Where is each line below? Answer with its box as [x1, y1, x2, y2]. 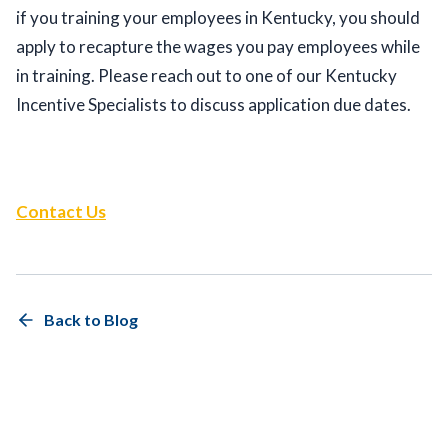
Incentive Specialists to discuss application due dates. [16, 94, 417, 116]
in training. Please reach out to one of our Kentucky [16, 65, 397, 87]
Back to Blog [44, 310, 138, 330]
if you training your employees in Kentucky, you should [16, 7, 420, 29]
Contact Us [16, 201, 106, 223]
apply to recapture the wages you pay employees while [16, 36, 420, 58]
